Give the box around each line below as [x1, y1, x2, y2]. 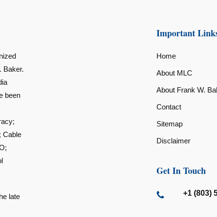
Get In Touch [156, 164, 206, 177]
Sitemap [156, 120, 183, 128]
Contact [156, 103, 181, 111]
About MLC [156, 69, 192, 77]
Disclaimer [156, 137, 190, 145]
